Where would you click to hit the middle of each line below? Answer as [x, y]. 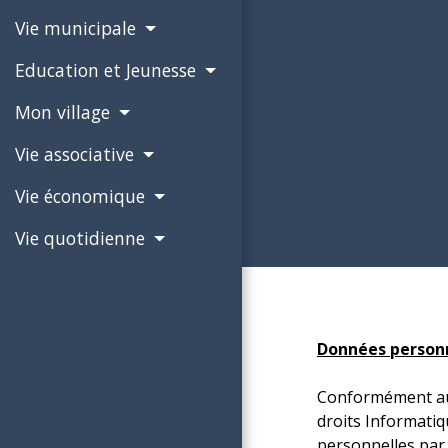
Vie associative [77, 154]
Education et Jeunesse [108, 70]
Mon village [65, 112]
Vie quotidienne [82, 238]
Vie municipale [78, 28]
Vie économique [82, 196]
